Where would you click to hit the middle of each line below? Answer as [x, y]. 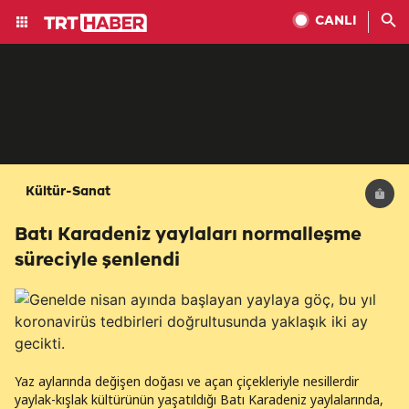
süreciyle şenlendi [97, 261]
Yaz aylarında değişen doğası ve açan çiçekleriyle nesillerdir [187, 381]
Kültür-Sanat [68, 192]
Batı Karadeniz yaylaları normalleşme [188, 235]
